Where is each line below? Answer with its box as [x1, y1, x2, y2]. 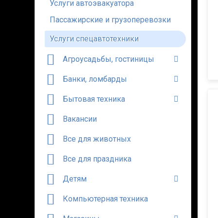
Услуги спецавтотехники [50, 34, 139, 43]
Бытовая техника [63, 94, 125, 104]
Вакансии [63, 114, 97, 124]
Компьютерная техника [63, 194, 148, 203]
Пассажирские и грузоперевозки [50, 15, 171, 24]
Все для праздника [63, 154, 131, 163]
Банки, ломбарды [63, 74, 127, 84]
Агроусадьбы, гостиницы [63, 54, 154, 64]
